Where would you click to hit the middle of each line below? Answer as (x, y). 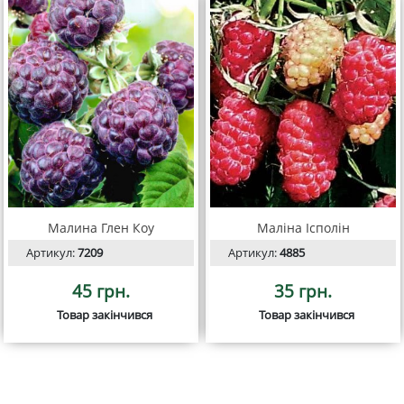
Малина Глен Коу (101, 228)
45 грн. (101, 291)
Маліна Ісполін (303, 228)
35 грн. (303, 291)
